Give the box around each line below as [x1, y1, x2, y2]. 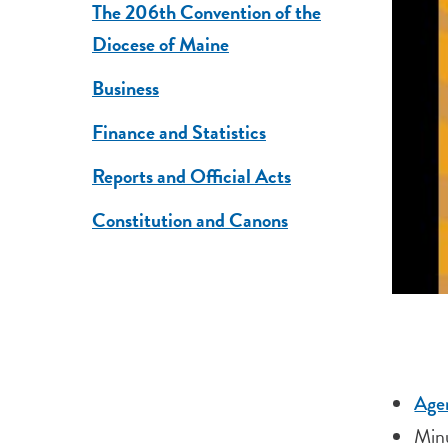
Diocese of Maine [91, 28, 229, 59]
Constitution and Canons [91, 204, 288, 235]
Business [91, 72, 159, 103]
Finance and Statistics [91, 116, 266, 147]
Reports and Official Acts [91, 160, 291, 191]
